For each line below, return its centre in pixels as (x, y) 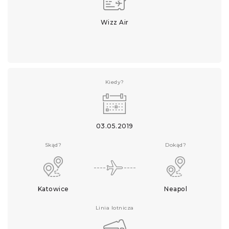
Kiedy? (114, 82)
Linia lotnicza (114, 208)
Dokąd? (176, 145)
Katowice (53, 189)
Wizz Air (114, 22)
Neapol (176, 189)
